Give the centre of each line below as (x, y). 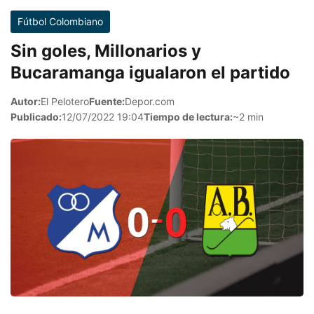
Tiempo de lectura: (188, 117)
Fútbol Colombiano (60, 21)
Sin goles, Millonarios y (106, 51)
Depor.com (150, 101)
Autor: (26, 101)
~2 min (248, 117)
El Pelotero (65, 101)
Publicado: (36, 117)
